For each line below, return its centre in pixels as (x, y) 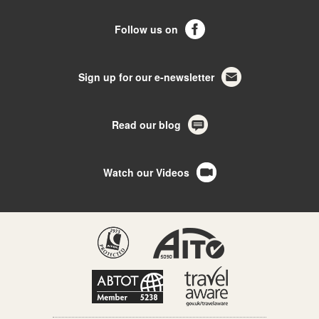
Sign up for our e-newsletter (146, 77)
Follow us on (146, 29)
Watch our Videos (146, 172)
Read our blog (146, 125)
